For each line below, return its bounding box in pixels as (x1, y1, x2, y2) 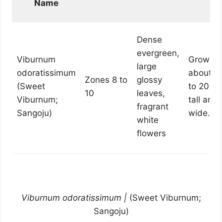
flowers (136, 128, 166, 139)
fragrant (136, 102, 168, 112)
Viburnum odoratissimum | (21, 193, 127, 203)
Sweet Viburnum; (132, 193, 201, 203)
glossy (136, 75, 162, 85)
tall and (188, 95, 218, 105)
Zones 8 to (84, 75, 127, 85)
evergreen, (136, 48, 179, 58)
